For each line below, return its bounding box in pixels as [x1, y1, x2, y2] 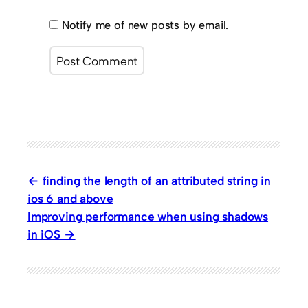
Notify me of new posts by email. [61, 18, 229, 32]
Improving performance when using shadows [27, 208, 269, 223]
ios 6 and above [27, 190, 113, 206]
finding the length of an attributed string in [42, 173, 271, 188]
